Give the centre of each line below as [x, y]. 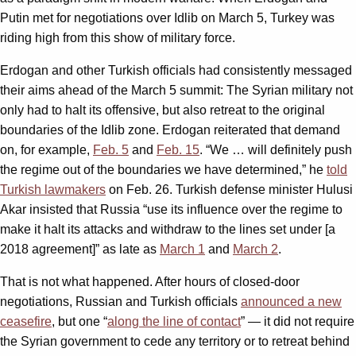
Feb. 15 [178, 149]
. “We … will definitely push [276, 149]
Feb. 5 [111, 149]
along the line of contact [174, 321]
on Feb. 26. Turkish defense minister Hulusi [229, 189]
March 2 [255, 249]
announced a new [291, 301]
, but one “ [79, 321]
